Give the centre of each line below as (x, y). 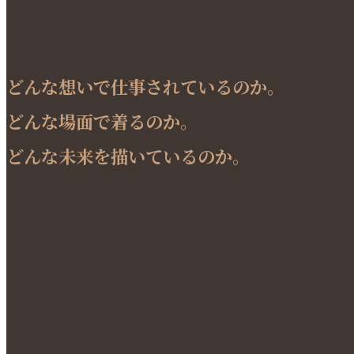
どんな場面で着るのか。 (102, 121)
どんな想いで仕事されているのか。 (145, 87)
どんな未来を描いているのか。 (128, 156)
